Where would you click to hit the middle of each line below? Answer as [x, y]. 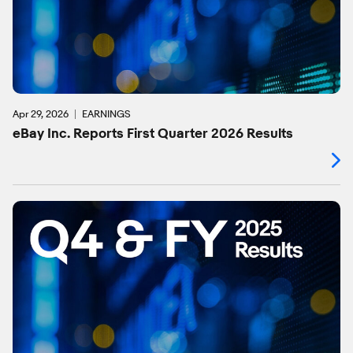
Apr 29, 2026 [41, 114]
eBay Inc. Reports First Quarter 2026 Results [153, 134]
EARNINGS [106, 114]
